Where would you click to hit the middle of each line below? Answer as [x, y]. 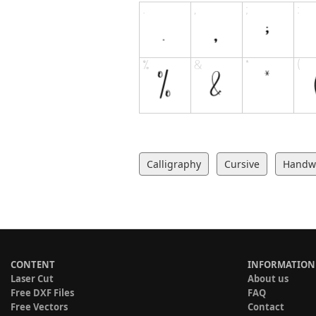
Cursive [242, 164]
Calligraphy [174, 164]
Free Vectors [39, 306]
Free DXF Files [42, 292]
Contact [266, 306]
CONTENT [33, 264]
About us [268, 278]
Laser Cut [32, 278]
